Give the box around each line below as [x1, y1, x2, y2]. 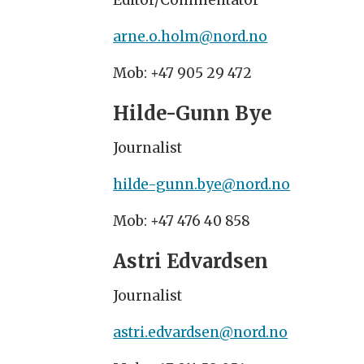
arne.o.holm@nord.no [113, 28, 268, 46]
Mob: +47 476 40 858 [113, 212, 251, 231]
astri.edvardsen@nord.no [113, 323, 288, 342]
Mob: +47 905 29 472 [113, 64, 253, 83]
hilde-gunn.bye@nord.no [113, 175, 291, 194]
